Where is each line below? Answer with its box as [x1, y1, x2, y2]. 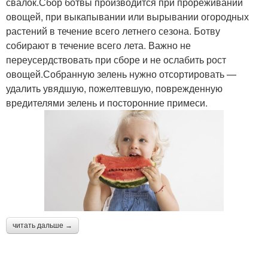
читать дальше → [13, 221, 72, 230]
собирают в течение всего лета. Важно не [6, 38, 191, 53]
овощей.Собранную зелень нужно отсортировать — [6, 67, 236, 81]
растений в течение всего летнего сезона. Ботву [6, 24, 220, 38]
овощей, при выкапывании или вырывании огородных [6, 10, 249, 24]
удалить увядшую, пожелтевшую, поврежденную [6, 81, 223, 96]
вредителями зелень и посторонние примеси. [6, 96, 208, 110]
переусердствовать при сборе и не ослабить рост [6, 53, 226, 67]
